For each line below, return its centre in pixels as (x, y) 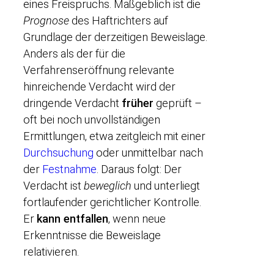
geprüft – (178, 103)
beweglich (108, 186)
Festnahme (69, 169)
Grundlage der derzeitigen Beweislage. (115, 37)
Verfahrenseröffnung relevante (99, 70)
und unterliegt (166, 186)
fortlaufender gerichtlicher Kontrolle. (112, 202)
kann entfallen (72, 219)
